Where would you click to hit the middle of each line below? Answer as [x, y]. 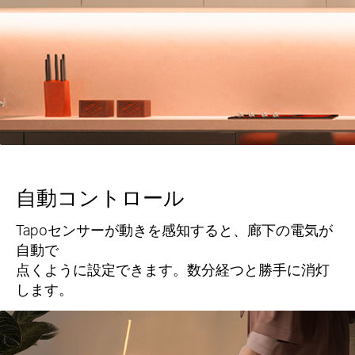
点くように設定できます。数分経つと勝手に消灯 [173, 269]
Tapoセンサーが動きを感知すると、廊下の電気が [174, 229]
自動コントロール [100, 197]
